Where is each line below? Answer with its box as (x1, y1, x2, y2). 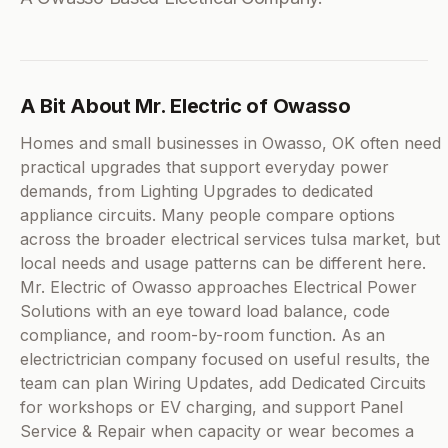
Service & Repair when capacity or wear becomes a (20, 421, 414, 442)
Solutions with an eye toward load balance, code (20, 301, 390, 322)
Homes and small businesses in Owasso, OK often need (20, 133, 441, 154)
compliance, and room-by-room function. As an (20, 325, 385, 346)
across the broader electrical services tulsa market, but (20, 229, 440, 250)
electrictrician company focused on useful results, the (20, 349, 430, 370)
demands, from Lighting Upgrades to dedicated (20, 181, 373, 202)
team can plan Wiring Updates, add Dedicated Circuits (20, 373, 426, 394)
